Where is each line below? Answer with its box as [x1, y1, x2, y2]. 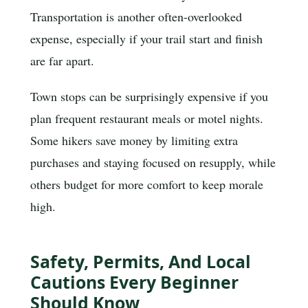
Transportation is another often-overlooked [30, 8, 242, 25]
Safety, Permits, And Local [30, 250, 251, 274]
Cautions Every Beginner [30, 270, 239, 294]
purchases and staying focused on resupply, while [30, 153, 276, 170]
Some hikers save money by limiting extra [30, 131, 238, 148]
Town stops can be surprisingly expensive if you [30, 87, 268, 104]
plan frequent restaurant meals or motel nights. [30, 109, 263, 126]
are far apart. [30, 52, 94, 69]
